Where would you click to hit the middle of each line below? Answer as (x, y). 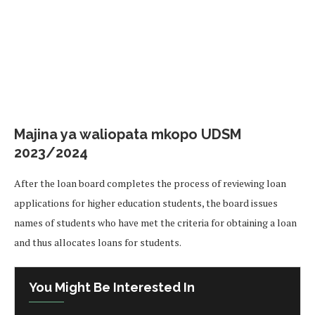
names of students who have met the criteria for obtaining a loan (155, 222)
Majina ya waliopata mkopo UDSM (128, 134)
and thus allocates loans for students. (98, 242)
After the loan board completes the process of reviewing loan (150, 183)
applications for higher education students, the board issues (146, 202)
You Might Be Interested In (112, 287)
